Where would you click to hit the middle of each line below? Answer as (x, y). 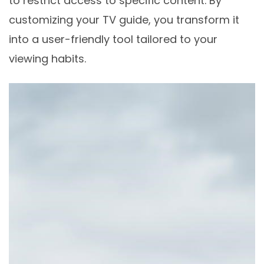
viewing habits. (47, 59)
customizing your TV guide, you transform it (124, 20)
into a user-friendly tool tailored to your (113, 39)
